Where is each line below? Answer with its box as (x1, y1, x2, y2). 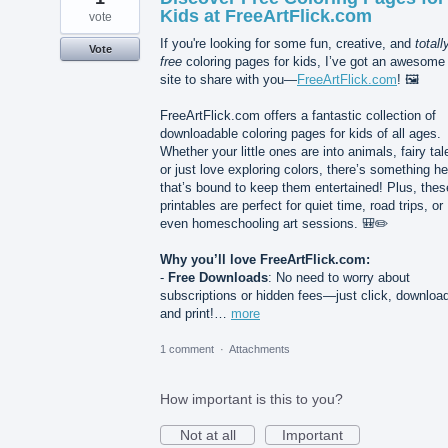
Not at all (179, 426, 236, 443)
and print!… (160, 306, 231, 322)
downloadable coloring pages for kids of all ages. (160, 126, 441, 142)
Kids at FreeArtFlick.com (160, 6, 372, 27)
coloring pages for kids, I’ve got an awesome (182, 54, 445, 70)
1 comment (160, 342, 214, 355)
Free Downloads (168, 270, 268, 286)
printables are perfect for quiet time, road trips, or (160, 198, 443, 214)
